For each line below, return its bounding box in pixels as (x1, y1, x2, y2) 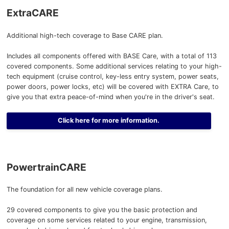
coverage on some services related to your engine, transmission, (6, 216, 207, 224)
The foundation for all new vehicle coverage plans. (6, 185, 163, 193)
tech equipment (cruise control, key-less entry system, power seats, (6, 72, 219, 80)
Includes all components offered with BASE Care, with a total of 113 (6, 52, 217, 60)
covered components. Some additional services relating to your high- (6, 62, 222, 70)
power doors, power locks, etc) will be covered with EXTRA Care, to (6, 82, 219, 90)
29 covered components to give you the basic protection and (6, 205, 197, 214)
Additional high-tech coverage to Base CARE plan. (6, 31, 163, 39)
